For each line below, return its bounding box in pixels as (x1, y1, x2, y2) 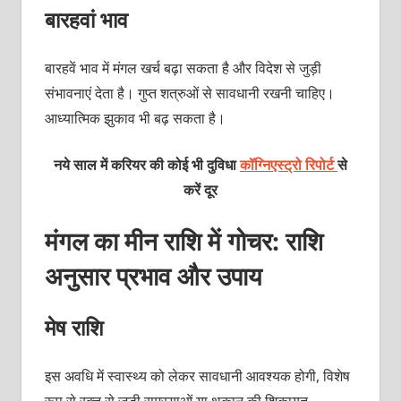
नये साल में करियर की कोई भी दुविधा (54, 154, 240, 175)
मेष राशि (44, 311, 104, 342)
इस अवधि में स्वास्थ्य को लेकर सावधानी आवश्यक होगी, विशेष (44, 365, 350, 386)
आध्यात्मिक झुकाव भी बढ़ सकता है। (44, 107, 226, 128)
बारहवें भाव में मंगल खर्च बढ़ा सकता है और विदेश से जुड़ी (44, 57, 321, 78)
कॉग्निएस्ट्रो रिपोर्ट (240, 154, 334, 175)
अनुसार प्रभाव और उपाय (44, 258, 269, 293)
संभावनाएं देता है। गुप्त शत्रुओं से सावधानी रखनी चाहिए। (44, 82, 335, 103)
